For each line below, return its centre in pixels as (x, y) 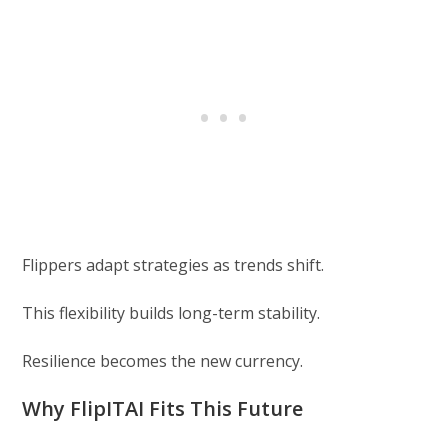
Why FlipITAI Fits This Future (163, 408)
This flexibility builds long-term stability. (171, 312)
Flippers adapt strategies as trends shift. (173, 264)
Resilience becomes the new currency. (163, 360)
